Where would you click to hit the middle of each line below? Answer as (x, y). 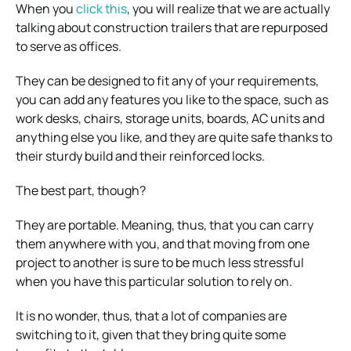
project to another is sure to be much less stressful (160, 262)
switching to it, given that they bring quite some (151, 334)
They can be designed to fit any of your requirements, (167, 80)
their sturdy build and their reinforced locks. (140, 156)
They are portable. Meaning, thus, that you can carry (165, 224)
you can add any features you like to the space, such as (172, 99)
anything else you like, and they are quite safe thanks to (174, 137)
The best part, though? (81, 190)
